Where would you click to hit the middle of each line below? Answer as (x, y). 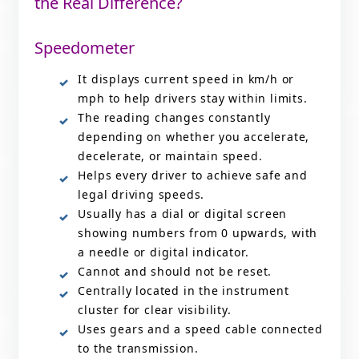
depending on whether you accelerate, (194, 136)
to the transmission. (138, 348)
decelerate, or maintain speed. (170, 155)
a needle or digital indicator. (163, 252)
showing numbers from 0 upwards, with (198, 232)
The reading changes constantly (174, 117)
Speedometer (85, 48)
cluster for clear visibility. (155, 309)
